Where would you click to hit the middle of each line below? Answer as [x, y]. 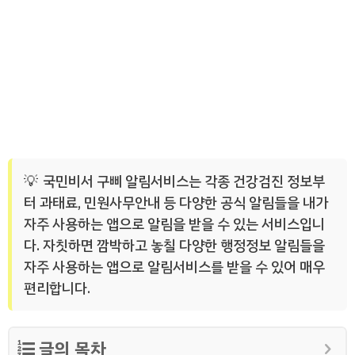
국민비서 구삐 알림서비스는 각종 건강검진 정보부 [184, 181]
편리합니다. [57, 288]
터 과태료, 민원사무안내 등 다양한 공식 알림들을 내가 [176, 202]
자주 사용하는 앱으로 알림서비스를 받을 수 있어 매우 [174, 267]
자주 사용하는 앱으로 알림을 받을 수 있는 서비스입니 [174, 224]
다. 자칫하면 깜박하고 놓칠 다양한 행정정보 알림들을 [174, 245]
